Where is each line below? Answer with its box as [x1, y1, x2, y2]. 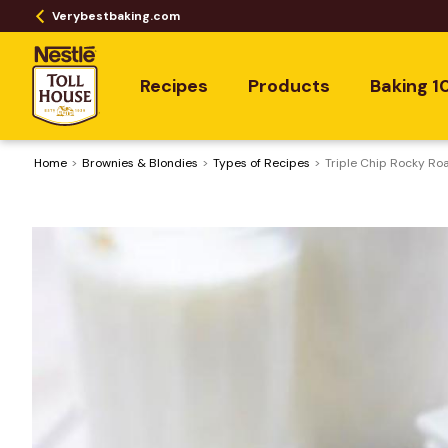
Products [247, 74, 330, 98]
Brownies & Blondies [82, 155, 198, 171]
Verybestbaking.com [52, 8, 180, 24]
